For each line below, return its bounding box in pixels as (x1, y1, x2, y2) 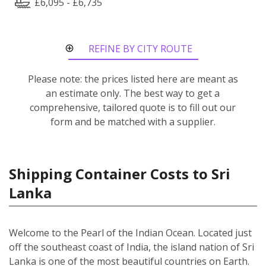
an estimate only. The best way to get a (46, 86, 220, 100)
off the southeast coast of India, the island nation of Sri (9, 240, 254, 254)
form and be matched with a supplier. (50, 115, 216, 128)
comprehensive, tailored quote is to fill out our (30, 100, 236, 114)
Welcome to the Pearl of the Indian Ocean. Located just (9, 226, 252, 239)
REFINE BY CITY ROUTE (88, 42, 192, 55)
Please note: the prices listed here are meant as (27, 72, 238, 85)
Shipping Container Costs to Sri (9, 163, 230, 183)
